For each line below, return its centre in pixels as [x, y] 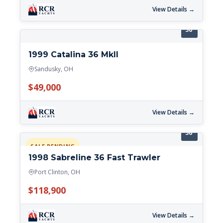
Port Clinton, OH [57, 172]
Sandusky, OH [54, 69]
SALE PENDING [53, 146]
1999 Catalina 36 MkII [73, 55]
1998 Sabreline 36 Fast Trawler [94, 158]
